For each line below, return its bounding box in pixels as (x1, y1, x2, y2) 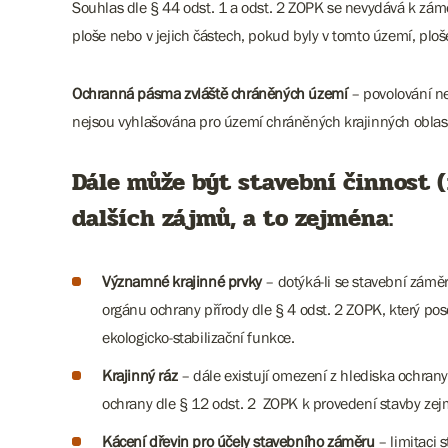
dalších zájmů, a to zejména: (72, 200, 393, 237)
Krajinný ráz (102, 366, 178, 384)
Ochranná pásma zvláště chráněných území (72, 84, 348, 102)
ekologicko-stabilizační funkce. (102, 328, 295, 346)
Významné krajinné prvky (102, 272, 262, 290)
